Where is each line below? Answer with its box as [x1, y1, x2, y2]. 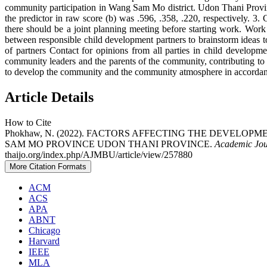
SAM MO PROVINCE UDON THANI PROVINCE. [5, 139, 215, 150]
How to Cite [5, 117, 51, 128]
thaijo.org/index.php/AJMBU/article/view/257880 [5, 150, 193, 160]
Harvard [29, 236, 60, 247]
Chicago [29, 225, 60, 236]
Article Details [5, 89, 94, 105]
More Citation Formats [10, 162, 86, 172]
